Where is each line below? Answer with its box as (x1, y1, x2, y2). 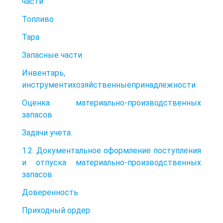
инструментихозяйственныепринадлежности (22, 80, 196, 90)
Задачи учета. (22, 127, 72, 137)
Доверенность (22, 187, 78, 197)
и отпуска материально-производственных (22, 157, 201, 167)
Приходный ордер (22, 205, 90, 215)
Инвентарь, (22, 68, 65, 78)
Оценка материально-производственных (22, 98, 201, 108)
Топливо (22, 14, 54, 24)
